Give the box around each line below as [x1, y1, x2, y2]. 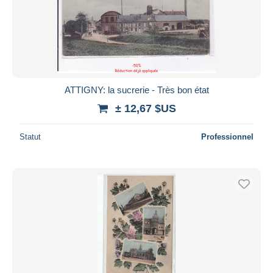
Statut [19, 132, 41, 141]
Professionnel [201, 132, 253, 141]
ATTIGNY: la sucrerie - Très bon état [64, 84, 209, 95]
